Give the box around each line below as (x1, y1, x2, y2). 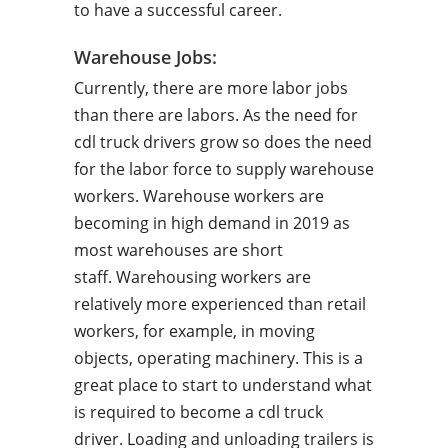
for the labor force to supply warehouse (74, 158, 374, 180)
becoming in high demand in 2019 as (74, 212, 350, 234)
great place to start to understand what (74, 374, 372, 396)
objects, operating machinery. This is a (74, 347, 363, 369)
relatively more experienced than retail (74, 293, 366, 315)
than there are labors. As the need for (74, 104, 358, 126)
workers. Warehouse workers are (74, 185, 324, 207)
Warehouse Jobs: (74, 45, 217, 69)
